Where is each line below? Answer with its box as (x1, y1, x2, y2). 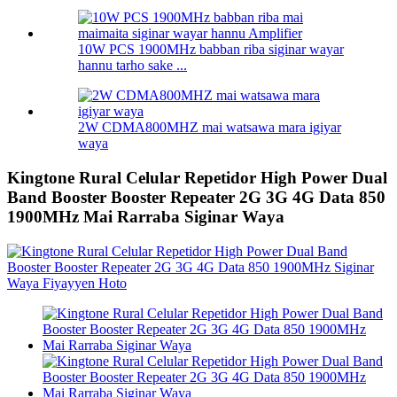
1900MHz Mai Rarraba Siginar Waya (7, 207, 284, 227)
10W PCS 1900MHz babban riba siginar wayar (78, 42, 344, 58)
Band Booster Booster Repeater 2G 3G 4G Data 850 (7, 188, 385, 207)
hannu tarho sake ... (78, 58, 187, 74)
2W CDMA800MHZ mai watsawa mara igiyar (78, 120, 341, 136)
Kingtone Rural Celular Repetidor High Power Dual (7, 168, 387, 188)
